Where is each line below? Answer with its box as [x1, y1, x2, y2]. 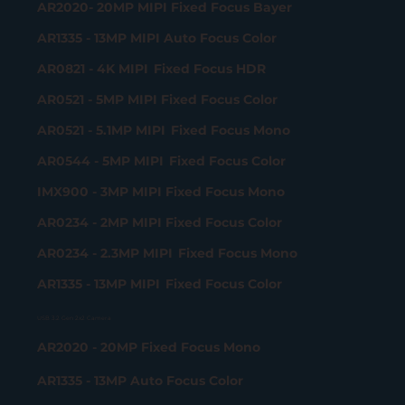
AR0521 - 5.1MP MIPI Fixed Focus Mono [36, 121, 294, 138]
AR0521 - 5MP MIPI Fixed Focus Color [36, 90, 278, 108]
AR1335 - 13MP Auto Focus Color [37, 372, 244, 390]
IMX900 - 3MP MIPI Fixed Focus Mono [36, 183, 285, 200]
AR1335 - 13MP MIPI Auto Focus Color [36, 29, 277, 46]
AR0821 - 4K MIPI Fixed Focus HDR [36, 60, 266, 77]
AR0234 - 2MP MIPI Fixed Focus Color [36, 213, 282, 231]
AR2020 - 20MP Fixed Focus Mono [37, 338, 261, 355]
